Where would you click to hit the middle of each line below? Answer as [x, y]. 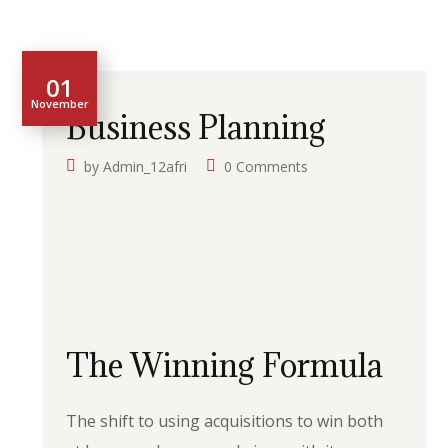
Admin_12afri [145, 166]
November [59, 103]
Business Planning [196, 127]
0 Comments [266, 166]
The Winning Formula [225, 365]
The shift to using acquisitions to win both [225, 421]
